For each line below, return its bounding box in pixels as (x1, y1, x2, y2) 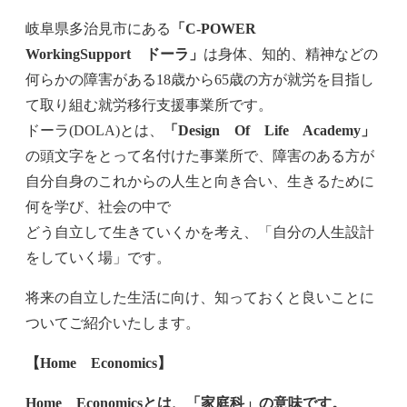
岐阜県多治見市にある (25, 21, 171, 37)
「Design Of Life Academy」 (164, 123, 375, 139)
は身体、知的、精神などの (203, 46, 378, 63)
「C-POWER (171, 21, 271, 37)
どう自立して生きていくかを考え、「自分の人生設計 (25, 224, 374, 241)
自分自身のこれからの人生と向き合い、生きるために (25, 174, 374, 190)
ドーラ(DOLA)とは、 (25, 123, 164, 139)
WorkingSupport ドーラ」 (25, 46, 203, 63)
